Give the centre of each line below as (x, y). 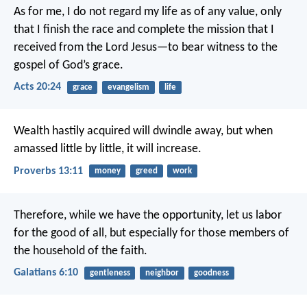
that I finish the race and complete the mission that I (144, 30)
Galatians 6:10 (46, 272)
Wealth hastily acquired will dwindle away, (119, 132)
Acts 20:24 (37, 87)
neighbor (162, 273)
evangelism (128, 87)
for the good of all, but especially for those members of (151, 233)
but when (248, 132)
